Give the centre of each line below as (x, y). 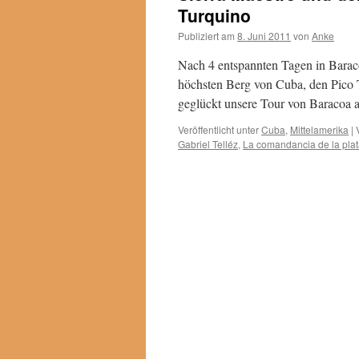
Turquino (214, 15)
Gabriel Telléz (208, 144)
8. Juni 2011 (264, 36)
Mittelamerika (319, 129)
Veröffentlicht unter (218, 129)
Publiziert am (206, 36)
